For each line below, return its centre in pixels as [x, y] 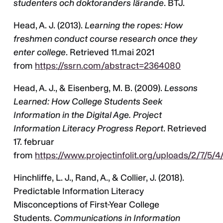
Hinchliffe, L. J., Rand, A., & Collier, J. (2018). [99, 178]
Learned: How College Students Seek [88, 102]
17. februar [34, 142]
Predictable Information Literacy [79, 191]
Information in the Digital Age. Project [88, 115]
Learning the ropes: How [134, 26]
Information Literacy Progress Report [88, 129]
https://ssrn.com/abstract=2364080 [108, 66]
